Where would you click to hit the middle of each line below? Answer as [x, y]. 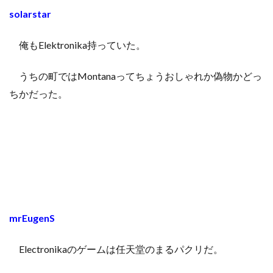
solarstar [30, 13]
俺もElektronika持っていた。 [77, 44]
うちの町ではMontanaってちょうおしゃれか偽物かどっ [136, 76]
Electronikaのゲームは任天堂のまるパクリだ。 [116, 249]
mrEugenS [32, 218]
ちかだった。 [39, 93]
